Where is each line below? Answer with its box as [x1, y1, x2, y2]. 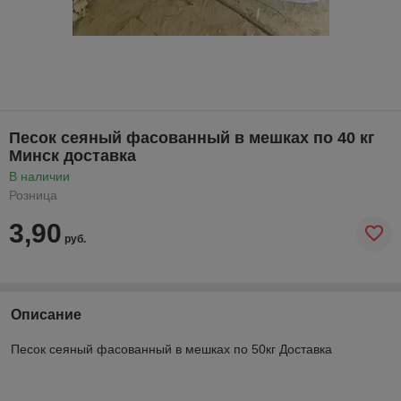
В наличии [9, 168, 70, 183]
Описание [11, 306, 81, 322]
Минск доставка [9, 146, 136, 165]
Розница [9, 187, 57, 202]
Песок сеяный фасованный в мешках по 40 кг [9, 128, 375, 147]
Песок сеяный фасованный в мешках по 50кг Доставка [11, 341, 332, 356]
